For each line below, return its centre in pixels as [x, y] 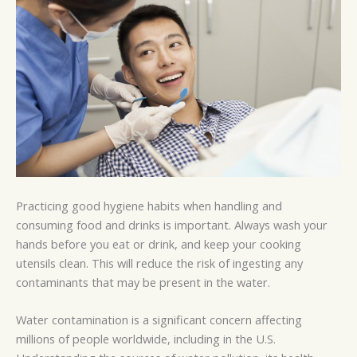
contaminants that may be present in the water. [143, 282]
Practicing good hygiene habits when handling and [149, 205]
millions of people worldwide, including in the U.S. [146, 338]
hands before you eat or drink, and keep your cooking [159, 243]
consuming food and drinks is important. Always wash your [172, 224]
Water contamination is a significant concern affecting [159, 319]
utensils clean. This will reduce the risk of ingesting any [159, 263]
